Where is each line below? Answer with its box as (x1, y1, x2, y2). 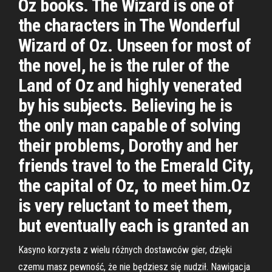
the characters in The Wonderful (18, 15, 240, 36)
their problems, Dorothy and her (18, 135, 238, 156)
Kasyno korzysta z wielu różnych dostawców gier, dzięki (18, 244, 232, 256)
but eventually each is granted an (18, 215, 249, 236)
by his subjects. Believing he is (18, 95, 233, 116)
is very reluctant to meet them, (18, 195, 233, 216)
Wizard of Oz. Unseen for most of (18, 35, 251, 56)
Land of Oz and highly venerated (18, 75, 242, 96)
